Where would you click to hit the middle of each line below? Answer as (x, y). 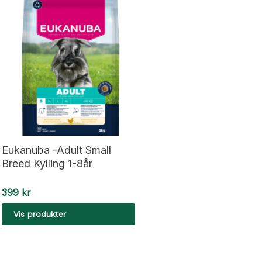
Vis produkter (40, 214)
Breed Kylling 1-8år (47, 164)
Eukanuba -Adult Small (57, 150)
